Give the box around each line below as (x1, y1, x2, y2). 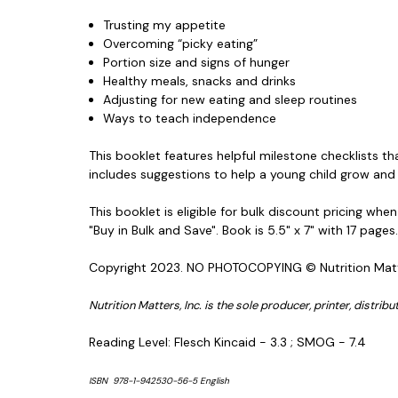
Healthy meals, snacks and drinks (103, 72, 297, 89)
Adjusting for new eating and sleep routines (103, 91, 358, 107)
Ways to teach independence (103, 109, 277, 126)
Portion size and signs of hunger (103, 53, 291, 70)
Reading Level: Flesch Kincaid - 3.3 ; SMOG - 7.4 (89, 333, 373, 350)
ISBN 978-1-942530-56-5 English (89, 374, 229, 386)
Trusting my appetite (103, 16, 227, 33)
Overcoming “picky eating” (103, 35, 259, 52)
